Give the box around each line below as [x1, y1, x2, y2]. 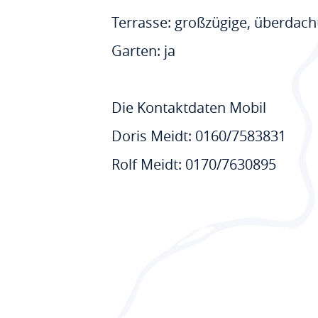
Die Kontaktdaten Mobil [111, 98, 266, 117]
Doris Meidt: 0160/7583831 [111, 126, 286, 146]
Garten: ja [111, 41, 175, 60]
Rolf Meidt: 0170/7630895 [111, 155, 276, 174]
